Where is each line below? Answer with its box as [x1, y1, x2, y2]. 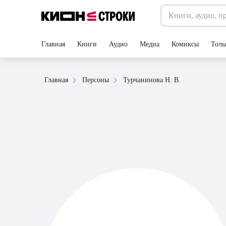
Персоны [82, 76, 109, 84]
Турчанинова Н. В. [123, 76, 181, 84]
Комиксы [172, 40, 199, 48]
